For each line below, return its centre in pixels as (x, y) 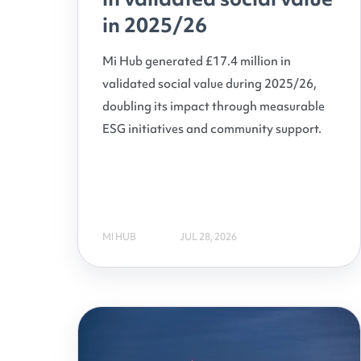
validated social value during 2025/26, (210, 84)
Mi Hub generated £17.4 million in (197, 61)
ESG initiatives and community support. (212, 129)
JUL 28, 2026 (208, 237)
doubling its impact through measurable (214, 106)
